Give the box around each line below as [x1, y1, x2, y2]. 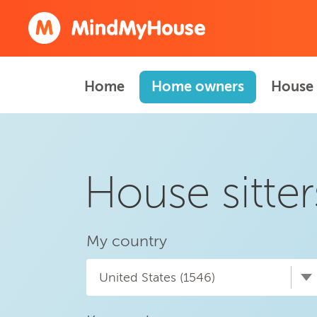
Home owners [151, 78, 244, 95]
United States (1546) [99, 270, 215, 285]
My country [86, 231, 167, 250]
